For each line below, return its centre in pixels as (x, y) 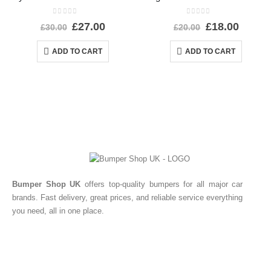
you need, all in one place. (58, 211)
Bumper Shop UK (47, 184)
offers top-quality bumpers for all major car (162, 184)
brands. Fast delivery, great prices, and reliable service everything (128, 198)
